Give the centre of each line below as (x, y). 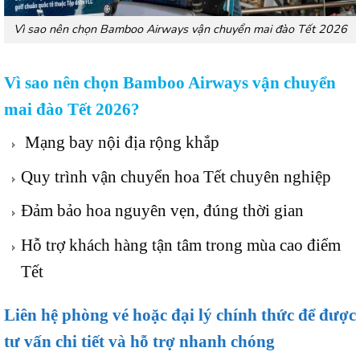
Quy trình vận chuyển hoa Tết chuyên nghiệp (176, 176)
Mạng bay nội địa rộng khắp (120, 142)
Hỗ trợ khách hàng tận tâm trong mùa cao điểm (180, 244)
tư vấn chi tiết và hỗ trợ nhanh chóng (139, 341)
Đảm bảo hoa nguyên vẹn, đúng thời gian (162, 211)
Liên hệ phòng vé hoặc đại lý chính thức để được (180, 314)
